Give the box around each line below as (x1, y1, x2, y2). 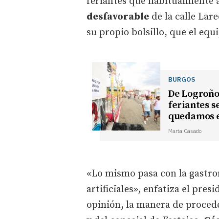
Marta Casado (168, 127, 201, 134)
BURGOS (168, 74, 195, 84)
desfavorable (87, 10, 149, 23)
